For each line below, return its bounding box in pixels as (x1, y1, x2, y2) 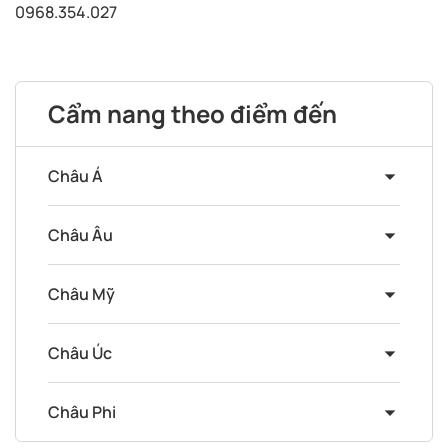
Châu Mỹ (48, 283, 115, 306)
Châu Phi (48, 401, 116, 424)
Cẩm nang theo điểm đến (48, 97, 337, 131)
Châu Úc (48, 342, 112, 365)
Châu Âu (48, 224, 113, 247)
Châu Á (48, 165, 103, 188)
